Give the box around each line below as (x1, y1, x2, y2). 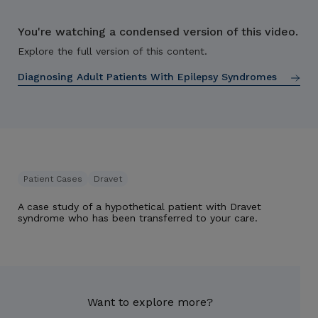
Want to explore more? (87, 295, 213, 309)
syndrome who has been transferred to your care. (18, 212, 258, 224)
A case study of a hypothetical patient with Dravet (18, 201, 261, 212)
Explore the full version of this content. (18, 45, 207, 57)
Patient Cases (23, 174, 82, 184)
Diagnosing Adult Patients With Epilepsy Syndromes (18, 71, 277, 82)
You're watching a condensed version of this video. (18, 25, 298, 38)
